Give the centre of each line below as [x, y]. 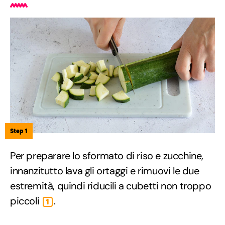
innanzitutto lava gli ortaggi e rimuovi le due [105, 171]
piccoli [26, 201]
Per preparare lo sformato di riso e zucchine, [107, 155]
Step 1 [19, 131]
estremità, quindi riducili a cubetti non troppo [111, 186]
